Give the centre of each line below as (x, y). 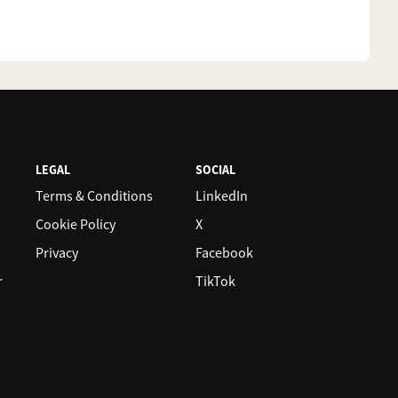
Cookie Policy (76, 225)
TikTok (215, 282)
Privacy (57, 253)
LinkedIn (222, 196)
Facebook (224, 253)
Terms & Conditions (94, 196)
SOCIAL (215, 170)
